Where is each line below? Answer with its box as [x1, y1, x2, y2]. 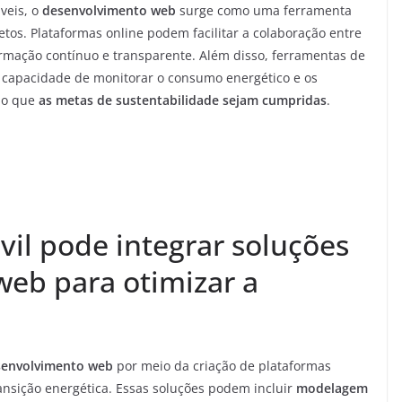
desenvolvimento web [42, 2, 176, 19]
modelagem [296, 380, 368, 397]
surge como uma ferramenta [176, 2, 352, 19]
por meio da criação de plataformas [113, 357, 331, 374]
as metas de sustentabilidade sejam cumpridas [39, 92, 327, 109]
